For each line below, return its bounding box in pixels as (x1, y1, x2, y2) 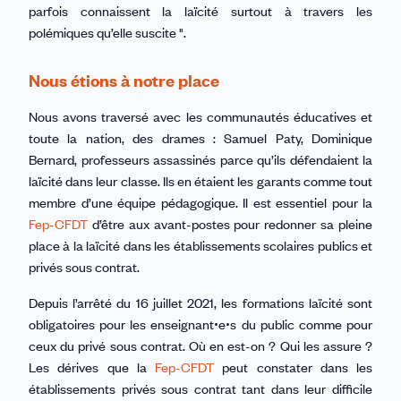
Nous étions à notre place (29, 68, 219, 91)
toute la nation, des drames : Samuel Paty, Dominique (29, 128, 372, 147)
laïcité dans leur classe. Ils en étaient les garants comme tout (29, 171, 372, 190)
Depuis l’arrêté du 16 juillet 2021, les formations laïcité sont (29, 293, 372, 311)
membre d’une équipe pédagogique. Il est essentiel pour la (29, 192, 372, 211)
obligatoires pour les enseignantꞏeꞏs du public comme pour (29, 314, 372, 333)
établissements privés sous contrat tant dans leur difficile (29, 379, 372, 397)
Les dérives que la (29, 357, 155, 376)
